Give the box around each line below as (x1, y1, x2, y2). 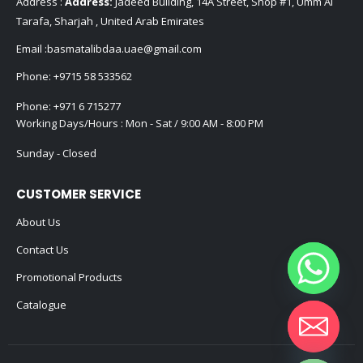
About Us (16, 215, 61, 230)
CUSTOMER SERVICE (16, 186, 141, 203)
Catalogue (16, 297, 66, 313)
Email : (16, 41, 47, 57)
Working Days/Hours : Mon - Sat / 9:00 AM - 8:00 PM (16, 116, 263, 131)
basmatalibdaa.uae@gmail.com (47, 41, 202, 57)
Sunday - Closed (16, 146, 96, 161)
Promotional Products (16, 270, 122, 285)
